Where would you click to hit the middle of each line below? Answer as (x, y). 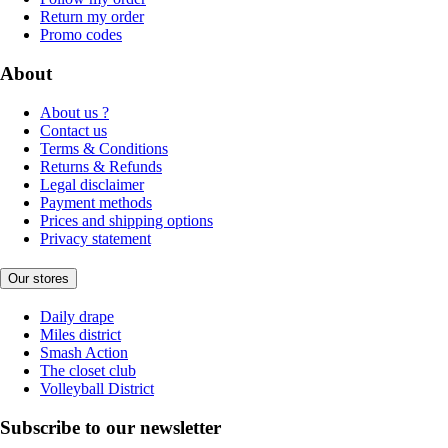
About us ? (74, 112)
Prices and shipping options (126, 220)
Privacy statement (95, 238)
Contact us (73, 130)
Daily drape (77, 316)
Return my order (92, 17)
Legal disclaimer (92, 184)
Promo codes (81, 35)
